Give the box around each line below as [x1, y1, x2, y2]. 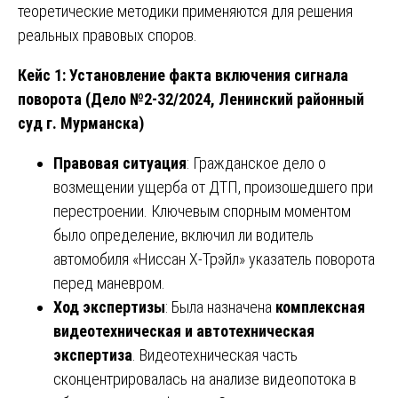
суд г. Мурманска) [18, 113, 144, 132]
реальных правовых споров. [18, 25, 197, 44]
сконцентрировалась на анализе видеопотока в [53, 369, 356, 388]
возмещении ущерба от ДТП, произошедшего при [53, 177, 373, 196]
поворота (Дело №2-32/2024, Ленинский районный [18, 89, 364, 108]
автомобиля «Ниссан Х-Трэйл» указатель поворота [53, 249, 375, 268]
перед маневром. [53, 273, 165, 292]
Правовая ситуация [53, 153, 187, 172]
